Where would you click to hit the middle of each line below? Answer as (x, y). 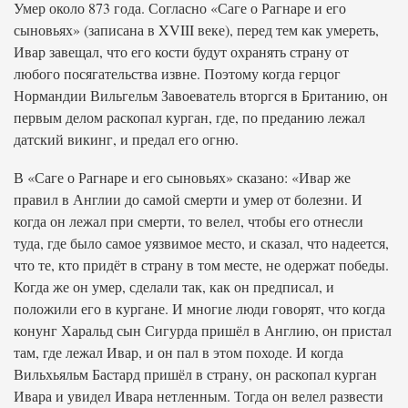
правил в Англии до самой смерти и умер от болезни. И (188, 199)
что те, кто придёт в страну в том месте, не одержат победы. (201, 265)
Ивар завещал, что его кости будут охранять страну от (181, 51)
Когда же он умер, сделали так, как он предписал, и (174, 286)
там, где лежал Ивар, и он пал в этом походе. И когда (178, 352)
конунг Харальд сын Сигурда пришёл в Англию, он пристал (203, 330)
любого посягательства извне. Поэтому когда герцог (177, 73)
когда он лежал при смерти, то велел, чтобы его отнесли (189, 221)
